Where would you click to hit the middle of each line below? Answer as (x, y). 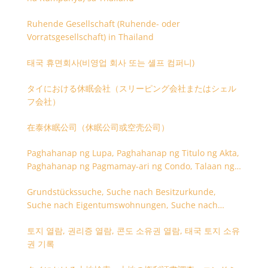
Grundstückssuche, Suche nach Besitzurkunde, (121, 192)
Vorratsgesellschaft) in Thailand (90, 37)
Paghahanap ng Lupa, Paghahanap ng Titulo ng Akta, (133, 153)
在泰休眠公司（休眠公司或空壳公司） (98, 127)
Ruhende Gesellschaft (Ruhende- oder (103, 24)
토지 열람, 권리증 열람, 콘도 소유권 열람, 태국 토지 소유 (133, 231)
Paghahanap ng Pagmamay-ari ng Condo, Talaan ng (130, 166)
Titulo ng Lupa (55, 179)
